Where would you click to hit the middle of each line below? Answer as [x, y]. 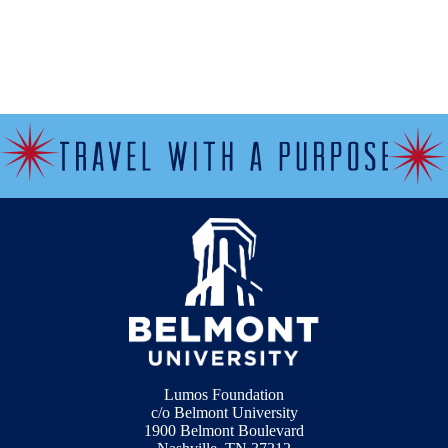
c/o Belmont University [224, 413]
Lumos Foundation [224, 395]
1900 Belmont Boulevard [224, 431]
